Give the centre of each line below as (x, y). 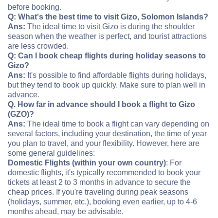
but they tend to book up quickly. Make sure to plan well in (107, 85)
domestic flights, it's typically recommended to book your (104, 173)
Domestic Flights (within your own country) (87, 163)
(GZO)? (21, 114)
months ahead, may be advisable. (66, 212)
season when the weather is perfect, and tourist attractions (107, 36)
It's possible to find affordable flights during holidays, (116, 75)
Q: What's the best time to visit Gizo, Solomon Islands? (108, 17)
